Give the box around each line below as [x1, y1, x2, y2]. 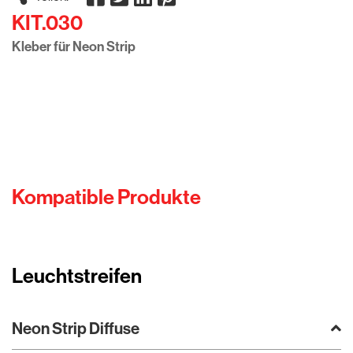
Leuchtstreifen [12, 263, 142, 288]
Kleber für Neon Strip [12, 38, 136, 55]
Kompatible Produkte [12, 184, 201, 210]
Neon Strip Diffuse [12, 318, 139, 338]
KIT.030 [12, 10, 83, 35]
